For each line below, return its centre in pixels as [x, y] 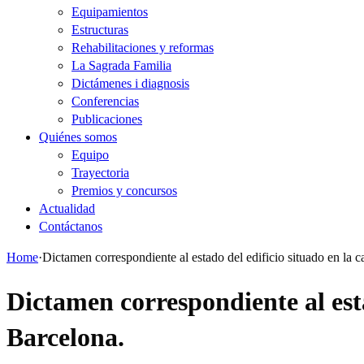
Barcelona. [65, 338]
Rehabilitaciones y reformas [143, 48]
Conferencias [105, 101]
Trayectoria [100, 173]
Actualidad [67, 208]
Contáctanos [71, 226]
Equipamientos [110, 12]
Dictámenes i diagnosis [130, 83]
